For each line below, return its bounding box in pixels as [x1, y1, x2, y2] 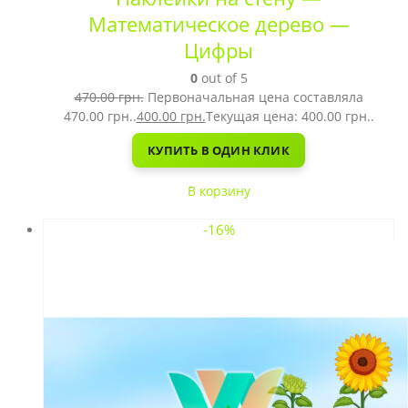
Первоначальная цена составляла [147, 88, 363, 106]
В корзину [187, 182, 250, 199]
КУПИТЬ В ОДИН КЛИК [148, 141, 290, 158]
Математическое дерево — [87, 11, 350, 37]
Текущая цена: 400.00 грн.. [205, 107, 374, 125]
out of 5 [197, 69, 248, 87]
